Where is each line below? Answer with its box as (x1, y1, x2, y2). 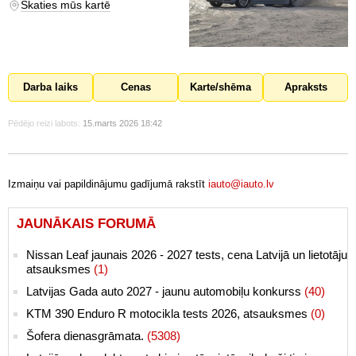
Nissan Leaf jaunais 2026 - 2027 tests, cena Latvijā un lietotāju (26, 248, 347, 262)
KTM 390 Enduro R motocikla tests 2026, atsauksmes (26, 307, 311, 321)
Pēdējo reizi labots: (8, 118, 80, 129)
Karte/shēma (190, 82, 251, 94)
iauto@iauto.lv (208, 179, 274, 191)
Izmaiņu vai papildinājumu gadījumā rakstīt (8, 179, 208, 191)
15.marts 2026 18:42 (83, 118, 162, 129)
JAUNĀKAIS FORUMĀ (17, 216, 156, 232)
